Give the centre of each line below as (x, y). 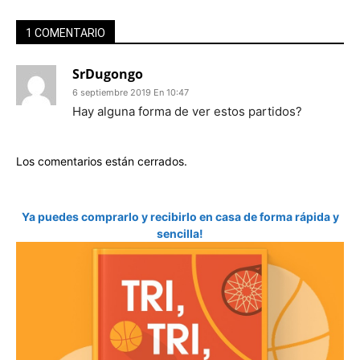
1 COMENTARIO (65, 33)
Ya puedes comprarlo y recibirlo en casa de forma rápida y (180, 217)
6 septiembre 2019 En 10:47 (131, 92)
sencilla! (180, 233)
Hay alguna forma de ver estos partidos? (187, 111)
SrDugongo (108, 74)
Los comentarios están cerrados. (102, 161)
